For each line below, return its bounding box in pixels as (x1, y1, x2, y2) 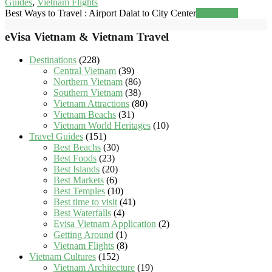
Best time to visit (53, 197, 117, 208)
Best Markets (53, 175, 104, 186)
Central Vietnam (53, 66, 116, 76)
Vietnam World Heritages (53, 120, 151, 131)
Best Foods (53, 153, 97, 164)
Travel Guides (29, 131, 83, 142)
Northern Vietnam (53, 76, 123, 87)
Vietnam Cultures (29, 251, 96, 262)
